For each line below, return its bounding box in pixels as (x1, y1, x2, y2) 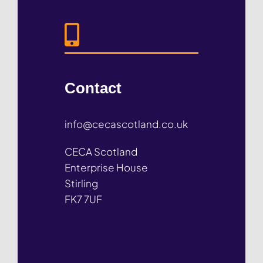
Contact (65, 79, 122, 96)
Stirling (65, 176, 98, 190)
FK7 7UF (65, 192, 102, 205)
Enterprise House (65, 160, 148, 174)
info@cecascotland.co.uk (65, 117, 188, 130)
